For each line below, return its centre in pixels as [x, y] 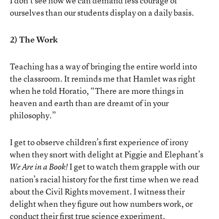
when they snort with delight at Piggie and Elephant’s [107, 154]
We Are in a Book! [39, 166]
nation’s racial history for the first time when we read [104, 179]
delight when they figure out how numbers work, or [101, 203]
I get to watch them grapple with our [134, 166]
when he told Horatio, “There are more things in [97, 90]
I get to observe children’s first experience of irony [99, 142]
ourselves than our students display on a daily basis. [102, 12]
